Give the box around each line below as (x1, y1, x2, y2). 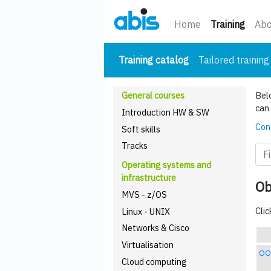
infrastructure (122, 172, 177, 183)
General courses (122, 90, 185, 101)
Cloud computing (122, 255, 188, 267)
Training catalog (119, 54, 189, 66)
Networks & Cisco (122, 222, 190, 234)
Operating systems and (122, 159, 212, 171)
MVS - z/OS (122, 188, 168, 200)
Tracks (122, 140, 148, 152)
